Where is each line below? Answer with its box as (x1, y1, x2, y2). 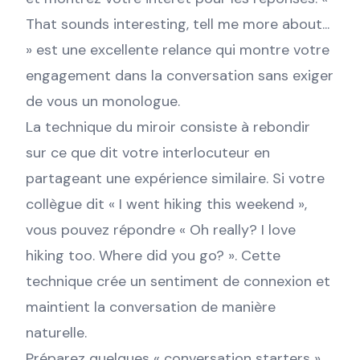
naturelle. (26, 323, 87, 342)
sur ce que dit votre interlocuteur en (26, 143, 270, 162)
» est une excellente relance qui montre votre (26, 40, 329, 59)
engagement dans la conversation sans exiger (26, 66, 333, 85)
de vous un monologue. (26, 92, 180, 111)
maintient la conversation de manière (26, 297, 276, 317)
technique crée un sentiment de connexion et (26, 272, 330, 291)
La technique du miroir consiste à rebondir (26, 117, 310, 137)
